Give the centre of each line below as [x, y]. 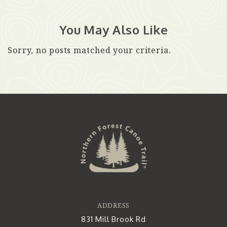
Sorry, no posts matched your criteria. [89, 50]
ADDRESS [113, 205]
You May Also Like [113, 30]
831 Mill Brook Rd [113, 219]
